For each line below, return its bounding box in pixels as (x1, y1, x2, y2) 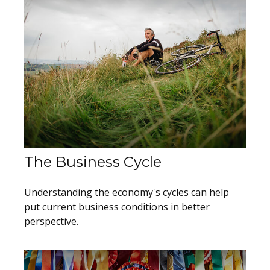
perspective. (24, 215, 78, 228)
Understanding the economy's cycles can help (24, 186, 229, 199)
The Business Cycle (24, 153, 162, 171)
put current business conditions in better (24, 200, 210, 214)
